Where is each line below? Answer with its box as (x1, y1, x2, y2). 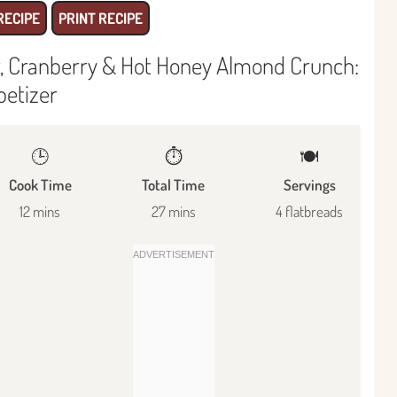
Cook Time (8, 175, 72, 194)
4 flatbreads (276, 201, 343, 221)
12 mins (19, 201, 60, 221)
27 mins (151, 201, 196, 221)
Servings (283, 175, 336, 194)
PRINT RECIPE (58, 8, 143, 27)
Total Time (142, 175, 206, 194)
